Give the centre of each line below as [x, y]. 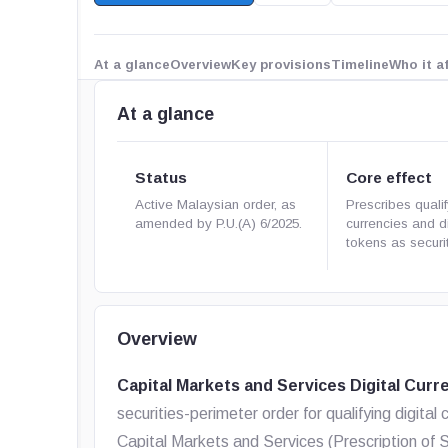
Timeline [360, 64]
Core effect [389, 177]
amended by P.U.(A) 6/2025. [219, 223]
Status [161, 177]
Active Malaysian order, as [216, 204]
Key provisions [281, 64]
